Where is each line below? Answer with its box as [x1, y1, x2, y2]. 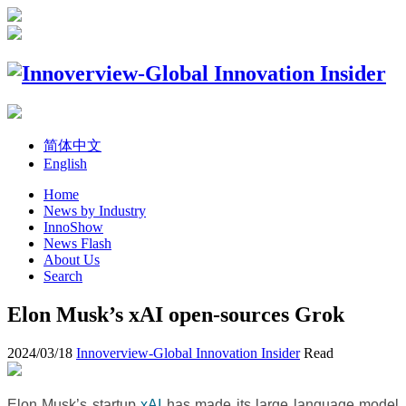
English [43, 155, 87, 171]
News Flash [43, 235, 111, 251]
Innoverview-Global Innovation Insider [76, 344, 300, 361]
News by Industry [43, 202, 146, 218]
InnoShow [43, 218, 103, 235]
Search [43, 267, 82, 284]
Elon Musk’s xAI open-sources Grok [7, 302, 344, 326]
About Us [43, 251, 100, 267]
